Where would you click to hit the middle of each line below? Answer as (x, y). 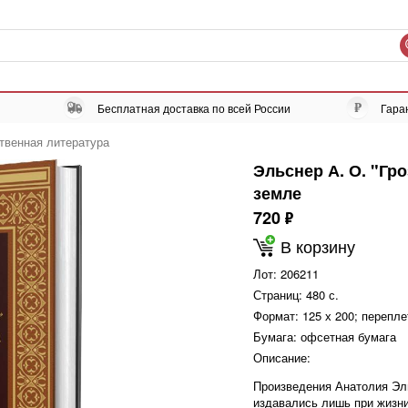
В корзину (318, 246)
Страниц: (278, 295)
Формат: (276, 316)
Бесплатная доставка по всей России (194, 108)
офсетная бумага (347, 337)
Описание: (282, 357)
